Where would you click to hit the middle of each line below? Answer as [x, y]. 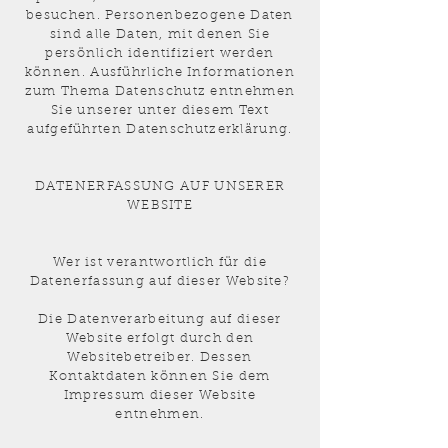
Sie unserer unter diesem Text [160, 110]
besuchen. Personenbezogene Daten [160, 15]
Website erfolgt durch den [160, 338]
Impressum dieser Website [160, 395]
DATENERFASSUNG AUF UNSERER [160, 186]
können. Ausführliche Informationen [160, 72]
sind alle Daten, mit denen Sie [159, 34]
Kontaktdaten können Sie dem [160, 376]
